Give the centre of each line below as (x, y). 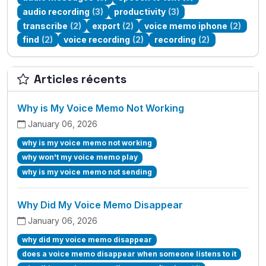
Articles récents (80, 79)
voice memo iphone (186, 26)
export (106, 26)
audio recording (56, 11)
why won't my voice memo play (80, 157)
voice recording (97, 40)
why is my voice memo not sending (87, 172)
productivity (140, 11)
